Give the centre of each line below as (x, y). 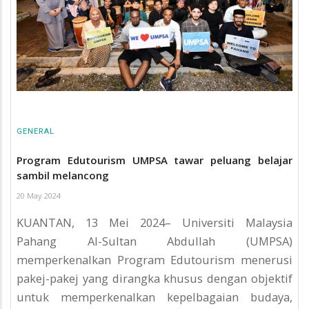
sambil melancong (63, 175)
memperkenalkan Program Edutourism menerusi (154, 260)
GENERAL (36, 132)
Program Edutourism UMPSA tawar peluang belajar (154, 160)
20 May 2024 (39, 195)
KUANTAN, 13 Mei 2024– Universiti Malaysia (154, 223)
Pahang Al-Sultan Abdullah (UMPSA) (154, 241)
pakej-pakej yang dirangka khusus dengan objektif (154, 279)
